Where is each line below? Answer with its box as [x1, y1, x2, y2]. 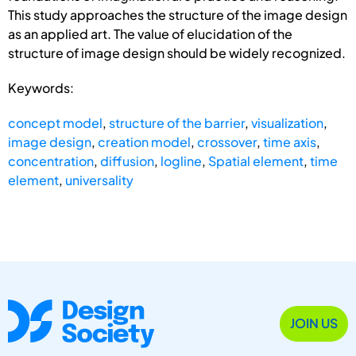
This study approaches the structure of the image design [8, 6, 347, 23]
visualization [251, 114, 323, 131]
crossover [197, 133, 257, 150]
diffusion [100, 152, 154, 169]
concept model [8, 114, 103, 131]
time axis [263, 133, 316, 150]
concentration [8, 152, 94, 169]
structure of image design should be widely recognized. [8, 44, 346, 61]
